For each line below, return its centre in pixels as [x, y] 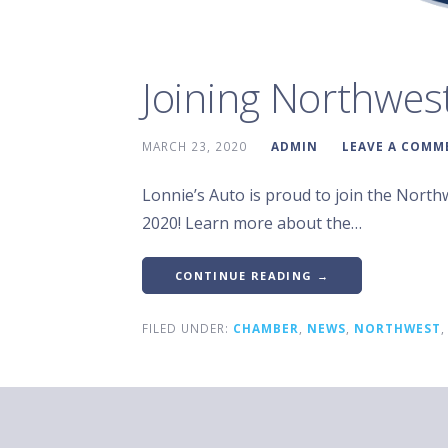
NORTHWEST [397, 327]
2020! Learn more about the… [252, 222]
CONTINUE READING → [252, 275]
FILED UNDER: [187, 327]
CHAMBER [266, 327]
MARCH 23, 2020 [194, 145]
